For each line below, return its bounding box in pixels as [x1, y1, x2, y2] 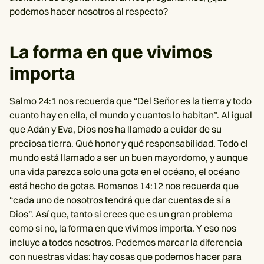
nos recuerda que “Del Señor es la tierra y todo [57, 95, 252, 107]
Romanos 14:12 [98, 180, 163, 192]
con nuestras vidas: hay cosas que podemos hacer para [9, 250, 242, 262]
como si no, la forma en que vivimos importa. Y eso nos [9, 222, 236, 234]
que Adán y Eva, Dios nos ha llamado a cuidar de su [9, 123, 222, 135]
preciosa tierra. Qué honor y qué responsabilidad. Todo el [9, 137, 248, 149]
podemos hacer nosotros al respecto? [9, 5, 168, 17]
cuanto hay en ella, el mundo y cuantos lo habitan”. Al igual [9, 109, 252, 121]
